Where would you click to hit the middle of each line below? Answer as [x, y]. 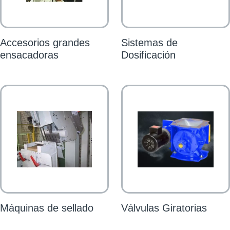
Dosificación [148, 55]
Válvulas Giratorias [164, 208]
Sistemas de [149, 42]
